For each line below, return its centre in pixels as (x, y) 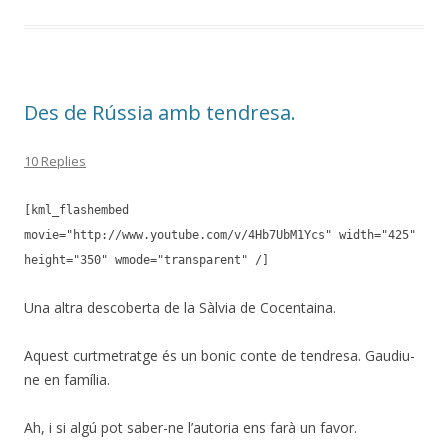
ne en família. (67, 379)
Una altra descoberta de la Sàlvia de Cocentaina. (180, 307)
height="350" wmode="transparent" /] (146, 260)
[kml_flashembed (76, 210)
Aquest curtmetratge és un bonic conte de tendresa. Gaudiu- (219, 355)
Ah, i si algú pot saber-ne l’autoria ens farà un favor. (190, 427)
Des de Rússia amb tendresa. (160, 112)
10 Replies (55, 161)
